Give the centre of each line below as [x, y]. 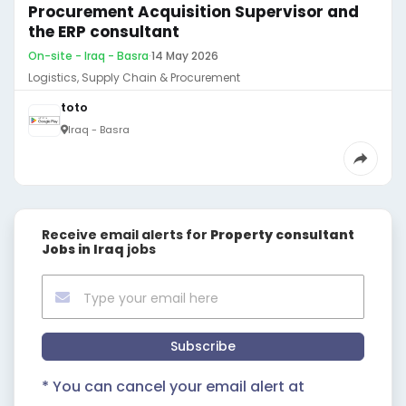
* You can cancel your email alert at [173, 387]
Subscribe [203, 346]
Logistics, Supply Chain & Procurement [134, 77]
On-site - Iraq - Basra [88, 56]
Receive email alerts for [126, 235]
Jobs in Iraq [84, 249]
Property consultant [282, 235]
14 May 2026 [185, 56]
